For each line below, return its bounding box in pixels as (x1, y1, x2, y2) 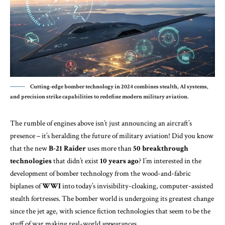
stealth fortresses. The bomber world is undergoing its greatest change (10, 193, 214, 203)
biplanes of (10, 181, 41, 191)
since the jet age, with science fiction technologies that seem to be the (10, 206, 210, 216)
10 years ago (100, 156, 139, 166)
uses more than (86, 143, 133, 153)
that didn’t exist (52, 156, 100, 166)
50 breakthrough (133, 143, 188, 153)
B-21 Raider (47, 143, 86, 153)
